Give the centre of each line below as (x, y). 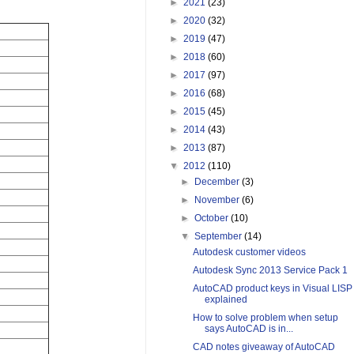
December (218, 182)
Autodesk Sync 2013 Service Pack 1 (270, 271)
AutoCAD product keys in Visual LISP (272, 289)
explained (226, 300)
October (213, 218)
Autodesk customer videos (249, 252)
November (218, 200)
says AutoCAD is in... (249, 329)
